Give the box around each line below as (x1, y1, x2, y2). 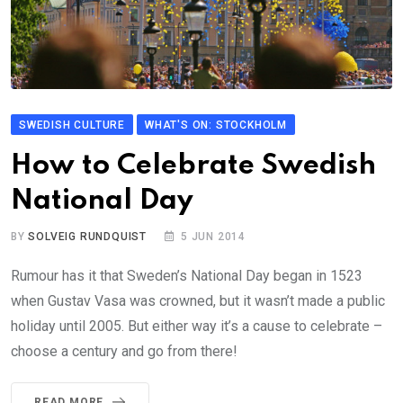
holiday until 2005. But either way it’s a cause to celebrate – (11, 318, 382, 336)
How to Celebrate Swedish (11, 152, 376, 181)
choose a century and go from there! (11, 343, 237, 361)
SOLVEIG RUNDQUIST (28, 230, 148, 244)
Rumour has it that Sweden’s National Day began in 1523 (11, 267, 363, 285)
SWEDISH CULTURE (19, 119, 125, 132)
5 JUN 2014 (181, 230, 246, 244)
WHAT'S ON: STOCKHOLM (145, 119, 287, 132)
